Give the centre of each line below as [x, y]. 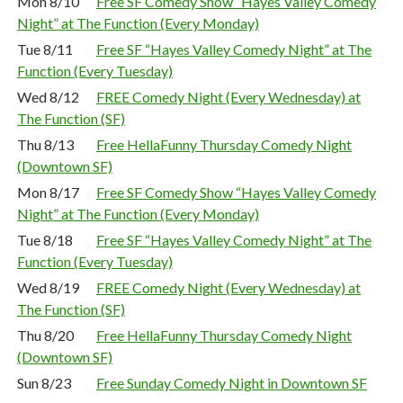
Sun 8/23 [44, 383]
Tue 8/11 [45, 49]
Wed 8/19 [48, 287]
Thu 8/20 [45, 335]
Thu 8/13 [45, 144]
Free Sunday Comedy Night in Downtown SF [232, 383]
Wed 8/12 [48, 97]
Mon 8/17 [48, 192]
